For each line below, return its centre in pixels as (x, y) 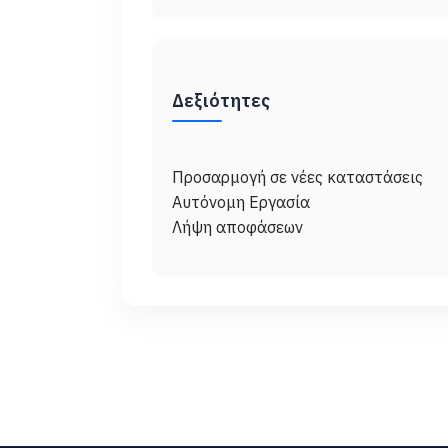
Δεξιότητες (221, 100)
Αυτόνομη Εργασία (241, 202)
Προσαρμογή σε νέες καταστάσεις (297, 177)
